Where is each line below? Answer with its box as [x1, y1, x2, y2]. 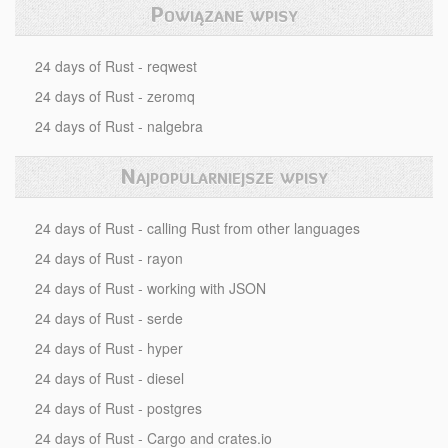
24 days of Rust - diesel [35, 368, 184, 388]
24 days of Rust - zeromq [35, 86, 195, 106]
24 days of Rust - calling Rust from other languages [35, 218, 360, 238]
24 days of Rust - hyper [35, 338, 183, 358]
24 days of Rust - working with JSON [35, 278, 266, 298]
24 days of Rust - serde [35, 308, 183, 328]
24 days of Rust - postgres [35, 398, 202, 418]
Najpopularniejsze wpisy [120, 164, 328, 189]
